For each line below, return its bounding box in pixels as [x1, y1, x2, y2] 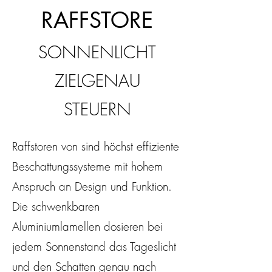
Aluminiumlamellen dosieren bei [12, 219, 163, 234]
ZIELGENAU [54, 69, 140, 92]
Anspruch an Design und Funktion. [12, 178, 172, 194]
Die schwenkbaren [12, 199, 100, 214]
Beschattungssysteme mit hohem [12, 158, 163, 174]
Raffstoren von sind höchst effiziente [12, 138, 179, 154]
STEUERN [63, 98, 131, 120]
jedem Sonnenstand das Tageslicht [12, 239, 176, 254]
